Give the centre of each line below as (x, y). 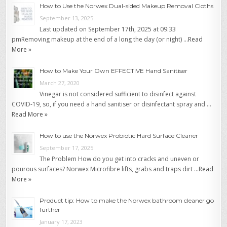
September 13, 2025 (67, 18)
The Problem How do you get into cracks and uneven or (120, 159)
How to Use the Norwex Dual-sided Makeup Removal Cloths (127, 6)
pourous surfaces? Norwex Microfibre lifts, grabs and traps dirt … (105, 169)
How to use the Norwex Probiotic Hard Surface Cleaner (119, 136)
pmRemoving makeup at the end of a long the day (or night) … (100, 40)
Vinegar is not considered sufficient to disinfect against (118, 94)
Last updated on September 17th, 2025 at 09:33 (108, 29)
